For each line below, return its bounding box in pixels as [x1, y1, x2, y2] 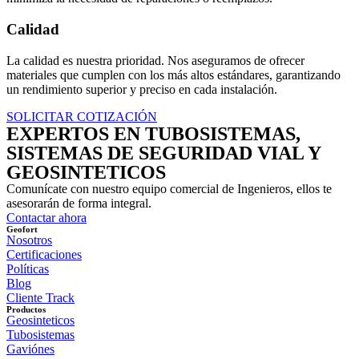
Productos [6, 304, 46, 314]
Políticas [6, 261, 49, 276]
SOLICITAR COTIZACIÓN [6, 109, 157, 123]
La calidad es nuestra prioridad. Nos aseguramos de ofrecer [6, 53, 305, 67]
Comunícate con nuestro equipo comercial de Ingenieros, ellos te [6, 181, 332, 196]
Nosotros [6, 232, 52, 247]
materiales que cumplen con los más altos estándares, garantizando [6, 67, 341, 82]
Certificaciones [6, 247, 82, 261]
